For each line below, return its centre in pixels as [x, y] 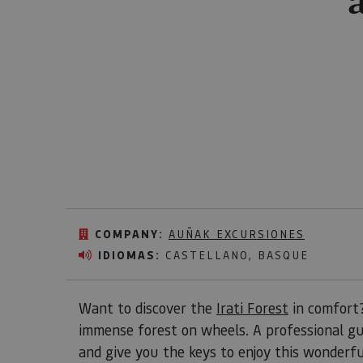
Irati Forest [252, 308]
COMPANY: [129, 234]
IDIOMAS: [129, 255]
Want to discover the [147, 308]
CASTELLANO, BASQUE [235, 255]
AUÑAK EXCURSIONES [237, 234]
